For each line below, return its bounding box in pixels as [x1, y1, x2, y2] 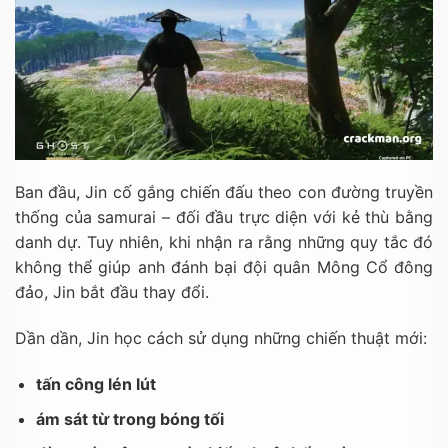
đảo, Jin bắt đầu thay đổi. [15, 282, 209, 303]
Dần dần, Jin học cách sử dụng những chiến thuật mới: [15, 328, 427, 349]
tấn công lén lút [35, 373, 156, 394]
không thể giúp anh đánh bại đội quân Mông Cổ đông [15, 257, 433, 278]
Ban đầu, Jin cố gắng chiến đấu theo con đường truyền [15, 182, 433, 203]
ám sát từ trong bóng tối [35, 408, 224, 429]
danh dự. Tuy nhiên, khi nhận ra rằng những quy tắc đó [15, 232, 433, 253]
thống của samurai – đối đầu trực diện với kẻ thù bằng [15, 207, 433, 228]
